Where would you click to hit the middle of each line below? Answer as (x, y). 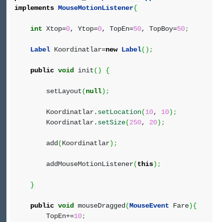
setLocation (119, 112)
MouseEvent (149, 206)
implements (34, 8)
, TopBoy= (159, 29)
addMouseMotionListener (74, 164)
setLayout (48, 91)
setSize (111, 122)
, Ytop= (84, 29)
